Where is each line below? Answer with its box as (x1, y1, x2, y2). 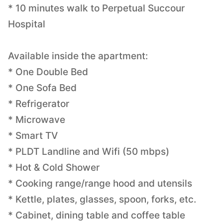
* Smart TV (8, 129, 58, 141)
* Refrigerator (8, 98, 69, 110)
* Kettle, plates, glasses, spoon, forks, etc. (8, 193, 196, 205)
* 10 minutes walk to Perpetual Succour (8, 2, 185, 14)
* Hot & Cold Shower (8, 161, 100, 173)
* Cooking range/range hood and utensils (8, 177, 192, 189)
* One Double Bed (8, 66, 88, 78)
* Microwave (8, 113, 65, 125)
